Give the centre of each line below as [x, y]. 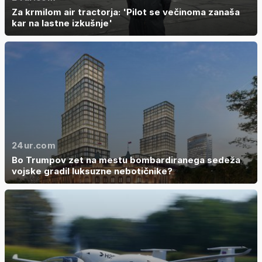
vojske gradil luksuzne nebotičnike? [92, 171]
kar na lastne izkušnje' [62, 23]
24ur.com [34, 146]
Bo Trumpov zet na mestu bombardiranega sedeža [126, 160]
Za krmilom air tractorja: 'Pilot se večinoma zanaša [126, 12]
